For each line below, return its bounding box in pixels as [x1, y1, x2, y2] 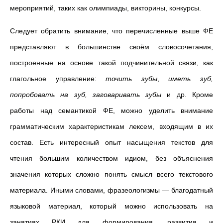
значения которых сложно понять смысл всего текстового [10, 170, 213, 178]
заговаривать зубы [92, 91, 167, 99]
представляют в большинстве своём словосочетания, [10, 43, 213, 51]
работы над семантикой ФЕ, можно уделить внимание [10, 107, 213, 114]
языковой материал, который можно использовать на [10, 202, 213, 210]
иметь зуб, [168, 75, 214, 83]
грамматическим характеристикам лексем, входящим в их [10, 122, 213, 130]
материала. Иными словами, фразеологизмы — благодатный [10, 186, 213, 194]
